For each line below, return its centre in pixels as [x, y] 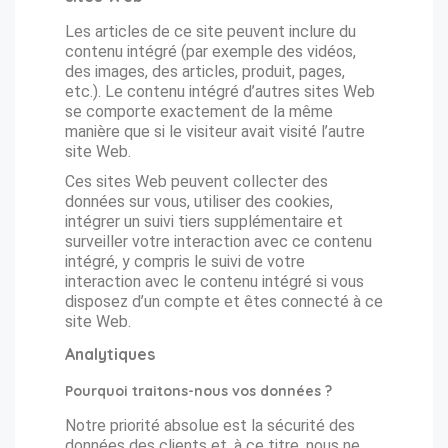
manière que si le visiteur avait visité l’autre [215, 131]
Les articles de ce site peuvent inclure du [210, 31]
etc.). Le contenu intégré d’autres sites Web [220, 91]
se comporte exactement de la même [199, 111]
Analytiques [110, 354]
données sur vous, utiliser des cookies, [199, 201]
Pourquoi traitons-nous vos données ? [198, 391]
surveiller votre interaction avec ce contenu [218, 241]
